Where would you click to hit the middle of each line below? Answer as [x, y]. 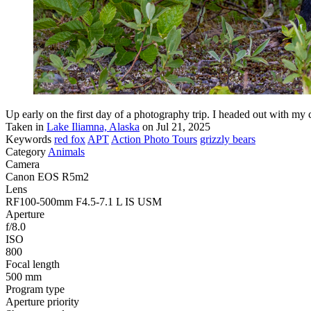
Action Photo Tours [154, 139]
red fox [70, 139]
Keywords [28, 139]
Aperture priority [42, 301]
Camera [23, 164]
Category [26, 151]
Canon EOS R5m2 [47, 176]
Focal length [33, 264]
